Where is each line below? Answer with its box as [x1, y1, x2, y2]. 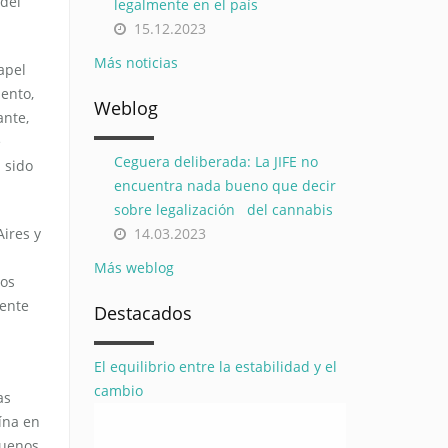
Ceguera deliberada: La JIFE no [113, 152, 318, 171]
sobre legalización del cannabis [113, 200, 333, 219]
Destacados [93, 301, 192, 325]
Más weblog [93, 258, 174, 277]
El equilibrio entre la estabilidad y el [93, 357, 337, 376]
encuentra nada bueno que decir [113, 176, 336, 195]
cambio [93, 381, 143, 400]
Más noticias [93, 53, 178, 72]
